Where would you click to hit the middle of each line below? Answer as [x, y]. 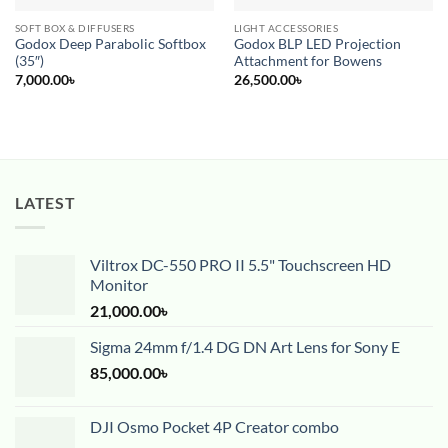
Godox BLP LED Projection [317, 44]
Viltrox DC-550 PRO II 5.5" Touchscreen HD [240, 264]
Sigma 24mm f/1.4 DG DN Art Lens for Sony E [245, 346]
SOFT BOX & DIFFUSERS [74, 27]
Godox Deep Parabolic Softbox [110, 44]
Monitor [119, 284]
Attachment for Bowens [307, 61]
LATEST [45, 203]
